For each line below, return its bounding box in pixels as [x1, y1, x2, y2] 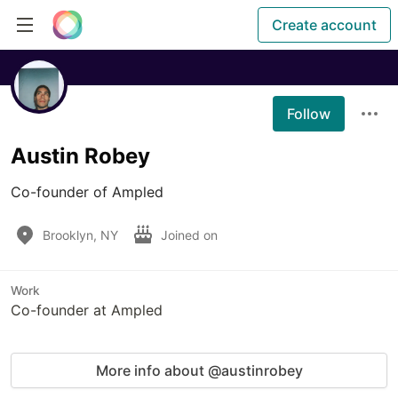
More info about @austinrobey [95, 362, 303, 379]
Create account [272, 16, 377, 34]
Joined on [161, 227, 221, 243]
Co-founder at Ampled [11, 301, 163, 319]
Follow [287, 105, 330, 123]
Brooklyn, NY [43, 227, 118, 243]
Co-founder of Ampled [11, 183, 163, 201]
